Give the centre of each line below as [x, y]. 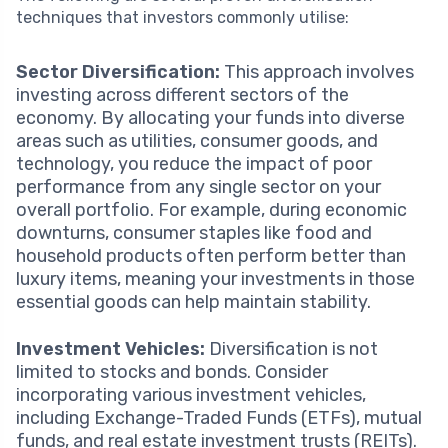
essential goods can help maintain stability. [193, 301]
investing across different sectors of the [182, 94]
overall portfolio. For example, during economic [211, 209]
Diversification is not [291, 348]
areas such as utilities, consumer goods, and [197, 140]
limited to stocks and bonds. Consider [172, 371]
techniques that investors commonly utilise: [182, 17]
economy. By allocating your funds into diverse [210, 117]
